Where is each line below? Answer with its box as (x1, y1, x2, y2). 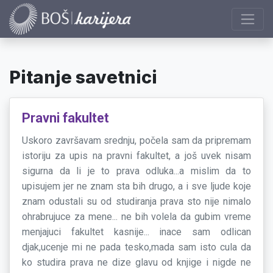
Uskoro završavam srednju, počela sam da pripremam (22, 135, 251, 147)
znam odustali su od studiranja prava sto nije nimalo (22, 196, 251, 208)
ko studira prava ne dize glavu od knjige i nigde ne (22, 257, 251, 269)
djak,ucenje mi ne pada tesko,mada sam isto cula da (22, 241, 251, 253)
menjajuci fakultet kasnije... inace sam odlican (22, 226, 251, 238)
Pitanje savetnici (9, 66, 157, 88)
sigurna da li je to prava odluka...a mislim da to (22, 165, 251, 177)
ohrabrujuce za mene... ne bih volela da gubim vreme (22, 211, 251, 223)
